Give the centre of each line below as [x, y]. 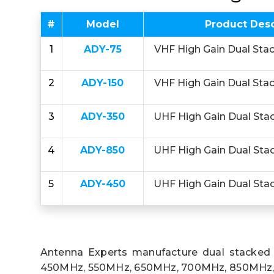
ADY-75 [102, 49]
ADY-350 [102, 117]
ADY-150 [103, 83]
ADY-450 [102, 184]
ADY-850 [103, 150]
